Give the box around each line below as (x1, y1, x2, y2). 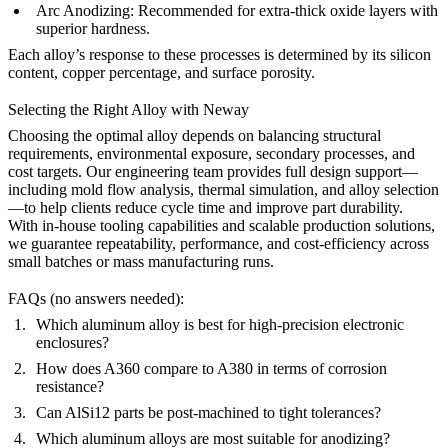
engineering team (115, 163, 223, 180)
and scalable (218, 217, 303, 234)
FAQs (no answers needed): (8, 290, 184, 308)
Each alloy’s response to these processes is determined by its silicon (8, 45, 431, 63)
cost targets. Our (8, 163, 115, 180)
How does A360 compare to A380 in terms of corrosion (36, 360, 387, 378)
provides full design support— (223, 163, 418, 180)
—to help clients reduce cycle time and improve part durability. (8, 199, 403, 216)
